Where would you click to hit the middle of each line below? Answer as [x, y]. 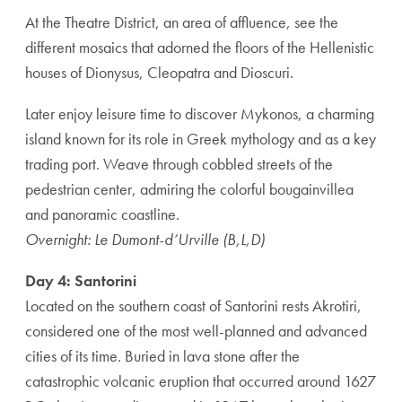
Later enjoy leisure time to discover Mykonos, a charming [200, 114]
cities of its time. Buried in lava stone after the [162, 356]
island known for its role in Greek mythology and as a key [201, 139]
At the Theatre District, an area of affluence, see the [182, 22]
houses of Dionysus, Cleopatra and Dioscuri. [159, 72]
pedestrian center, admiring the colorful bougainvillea [189, 189]
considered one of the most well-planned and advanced [196, 331]
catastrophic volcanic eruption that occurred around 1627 [201, 381]
